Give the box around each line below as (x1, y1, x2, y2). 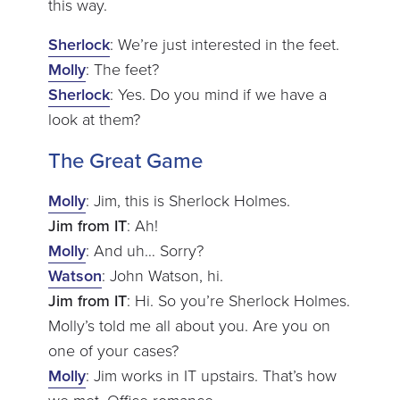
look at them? (47, 107, 140, 131)
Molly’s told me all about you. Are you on (47, 313, 330, 337)
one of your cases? (47, 338, 179, 362)
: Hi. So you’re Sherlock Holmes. (126, 288, 350, 312)
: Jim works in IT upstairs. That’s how (85, 363, 337, 387)
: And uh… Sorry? (85, 238, 204, 262)
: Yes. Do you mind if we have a (109, 82, 327, 106)
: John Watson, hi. (101, 263, 223, 287)
